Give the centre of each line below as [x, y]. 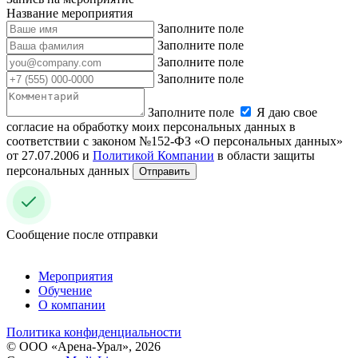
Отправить [165, 171]
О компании [72, 304]
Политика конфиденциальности [94, 332]
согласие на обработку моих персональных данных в [151, 126]
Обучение [65, 290]
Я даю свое [287, 112]
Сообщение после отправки [82, 234]
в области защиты [265, 155]
